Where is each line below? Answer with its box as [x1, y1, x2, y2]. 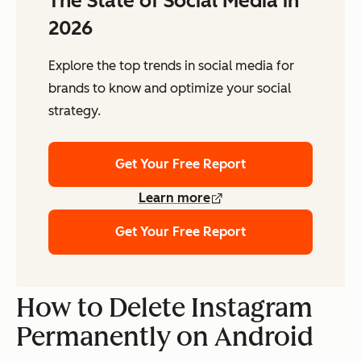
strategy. [48, 103, 101, 119]
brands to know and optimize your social [48, 81, 291, 97]
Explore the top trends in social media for [48, 58, 294, 74]
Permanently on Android [16, 322, 313, 353]
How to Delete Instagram [16, 293, 313, 324]
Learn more [138, 190, 210, 206]
